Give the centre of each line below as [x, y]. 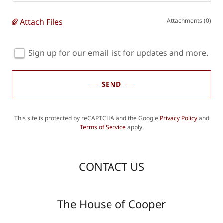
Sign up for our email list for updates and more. [118, 53]
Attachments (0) [189, 20]
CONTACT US [111, 166]
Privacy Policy [178, 118]
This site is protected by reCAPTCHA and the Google [87, 118]
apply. [135, 127]
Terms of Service [103, 127]
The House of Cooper [111, 203]
